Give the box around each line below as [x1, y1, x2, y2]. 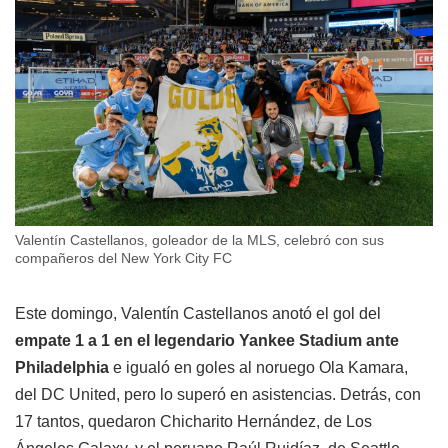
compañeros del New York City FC [15, 250, 232, 267]
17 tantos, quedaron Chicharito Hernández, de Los [15, 413, 372, 431]
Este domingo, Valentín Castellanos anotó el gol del [15, 305, 381, 323]
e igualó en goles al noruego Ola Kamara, [109, 359, 408, 377]
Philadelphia [15, 359, 109, 377]
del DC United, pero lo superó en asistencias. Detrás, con [15, 386, 421, 404]
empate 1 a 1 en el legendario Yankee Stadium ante [15, 332, 399, 350]
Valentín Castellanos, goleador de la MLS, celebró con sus [15, 232, 384, 249]
